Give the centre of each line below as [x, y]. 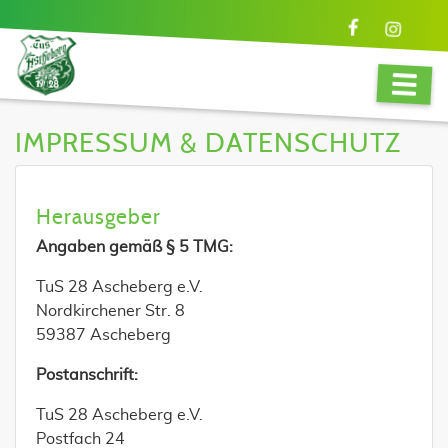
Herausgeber [98, 217]
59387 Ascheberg [103, 335]
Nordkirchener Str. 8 [110, 311]
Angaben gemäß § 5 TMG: [134, 247]
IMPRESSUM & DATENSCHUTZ [208, 143]
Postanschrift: [87, 375]
